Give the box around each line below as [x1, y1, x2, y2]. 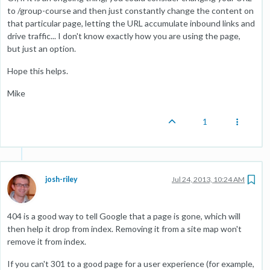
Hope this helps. [7, 66, 68, 76]
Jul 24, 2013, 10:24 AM [172, 175, 245, 184]
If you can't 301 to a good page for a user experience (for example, [7, 259, 254, 269]
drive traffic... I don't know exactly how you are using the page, [7, 31, 240, 41]
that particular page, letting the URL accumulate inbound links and [7, 18, 255, 28]
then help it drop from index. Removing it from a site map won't [7, 224, 242, 234]
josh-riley [45, 175, 78, 184]
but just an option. [7, 43, 76, 54]
